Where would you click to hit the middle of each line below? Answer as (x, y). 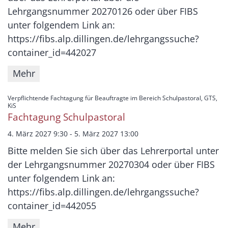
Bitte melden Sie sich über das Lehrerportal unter (113, 150)
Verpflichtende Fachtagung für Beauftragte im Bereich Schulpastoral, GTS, (112, 98)
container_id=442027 (52, 52)
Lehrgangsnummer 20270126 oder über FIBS (103, 11)
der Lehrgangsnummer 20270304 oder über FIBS (111, 164)
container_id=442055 (52, 205)
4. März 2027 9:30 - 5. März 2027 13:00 (73, 133)
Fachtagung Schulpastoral (66, 117)
